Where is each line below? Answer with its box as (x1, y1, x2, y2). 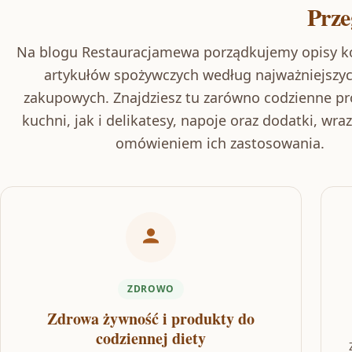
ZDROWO (126, 282, 175, 295)
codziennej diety (96, 327, 206, 350)
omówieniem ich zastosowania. (115, 134, 324, 152)
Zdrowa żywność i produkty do (47, 307, 255, 330)
